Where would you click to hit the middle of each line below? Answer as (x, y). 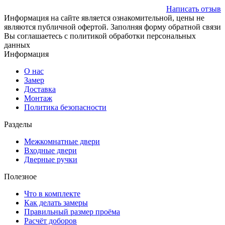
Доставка (40, 89)
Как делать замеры (56, 203)
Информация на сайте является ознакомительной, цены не (104, 18)
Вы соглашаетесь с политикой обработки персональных (100, 36)
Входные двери (50, 151)
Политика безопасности (65, 107)
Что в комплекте (52, 194)
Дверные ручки (51, 160)
